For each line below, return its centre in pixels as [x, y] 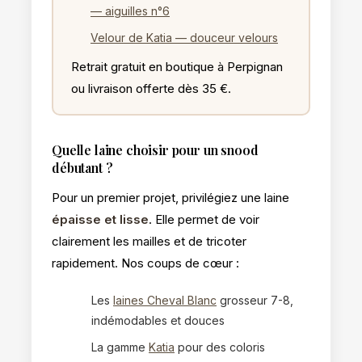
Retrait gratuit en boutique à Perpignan [177, 66]
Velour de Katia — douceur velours [184, 37]
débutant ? [82, 167]
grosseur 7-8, [255, 300]
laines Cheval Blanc [165, 300]
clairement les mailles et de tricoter [149, 241]
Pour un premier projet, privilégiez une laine [170, 197]
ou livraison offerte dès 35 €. [151, 88]
